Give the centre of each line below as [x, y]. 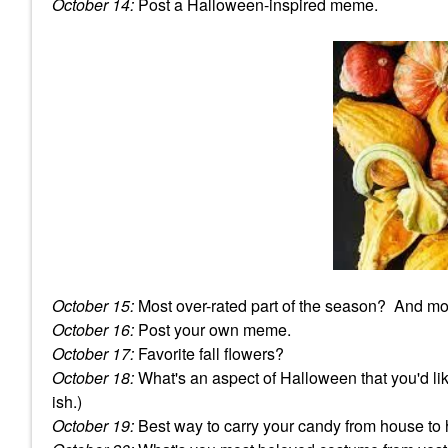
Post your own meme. [212, 329]
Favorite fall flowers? [209, 353]
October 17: [93, 353]
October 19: [93, 425]
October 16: [93, 329]
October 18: [93, 377]
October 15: [93, 305]
